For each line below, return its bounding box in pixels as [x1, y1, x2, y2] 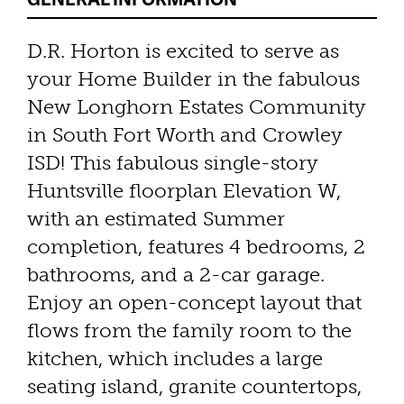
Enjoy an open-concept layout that [27, 290, 362, 316]
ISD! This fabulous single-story [27, 151, 318, 176]
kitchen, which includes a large [27, 346, 323, 372]
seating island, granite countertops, [27, 374, 362, 399]
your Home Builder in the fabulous [27, 67, 360, 92]
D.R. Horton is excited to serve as [27, 39, 339, 64]
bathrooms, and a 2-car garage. [27, 262, 325, 288]
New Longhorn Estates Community [27, 95, 366, 120]
